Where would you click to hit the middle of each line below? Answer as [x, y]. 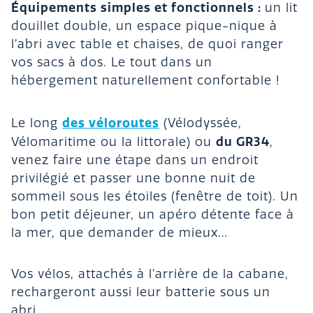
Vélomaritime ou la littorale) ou [114, 142]
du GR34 [243, 141]
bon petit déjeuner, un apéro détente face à [153, 214]
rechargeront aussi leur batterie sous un [141, 293]
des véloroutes [111, 123]
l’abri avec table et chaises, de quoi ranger [147, 45]
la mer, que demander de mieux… [119, 233]
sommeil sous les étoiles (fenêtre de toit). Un [155, 196]
